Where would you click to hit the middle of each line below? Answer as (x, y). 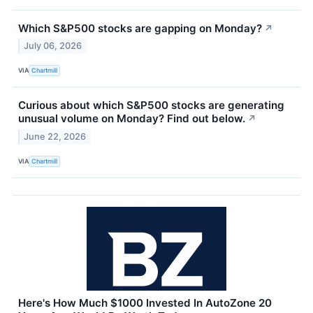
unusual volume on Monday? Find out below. (132, 119)
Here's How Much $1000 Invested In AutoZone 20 (145, 303)
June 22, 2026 (55, 137)
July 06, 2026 (53, 46)
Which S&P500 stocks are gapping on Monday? (140, 28)
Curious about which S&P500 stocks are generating (151, 105)
